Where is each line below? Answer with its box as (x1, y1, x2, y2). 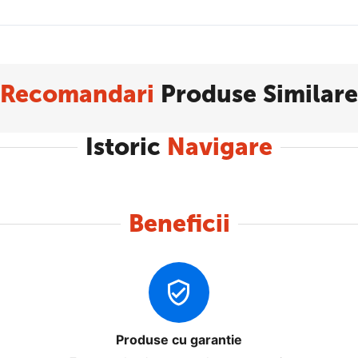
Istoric (86, 133, 167, 161)
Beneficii (128, 209, 230, 238)
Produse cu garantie (115, 332, 242, 348)
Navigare (167, 133, 272, 161)
